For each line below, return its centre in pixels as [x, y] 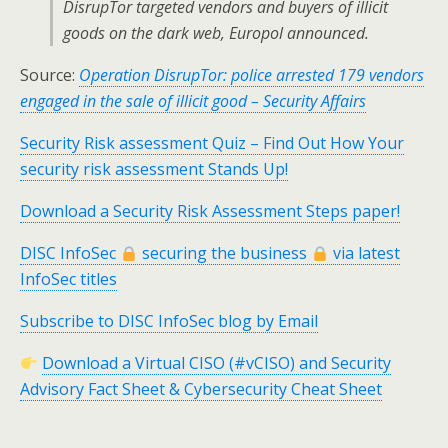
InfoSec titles [68, 279]
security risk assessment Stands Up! [154, 169]
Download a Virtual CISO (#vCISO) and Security [217, 363]
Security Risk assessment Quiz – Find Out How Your [212, 143]
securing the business [225, 253]
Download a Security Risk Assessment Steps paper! [210, 211]
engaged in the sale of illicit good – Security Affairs [193, 101]
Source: [49, 75]
